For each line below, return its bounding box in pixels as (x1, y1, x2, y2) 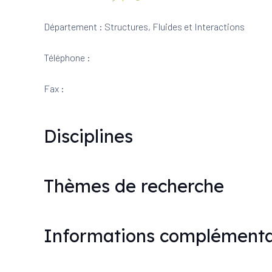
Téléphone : (44, 52, 90, 63)
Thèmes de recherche (44, 175, 224, 197)
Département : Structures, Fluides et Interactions (44, 21, 245, 32)
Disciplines (44, 125, 133, 147)
